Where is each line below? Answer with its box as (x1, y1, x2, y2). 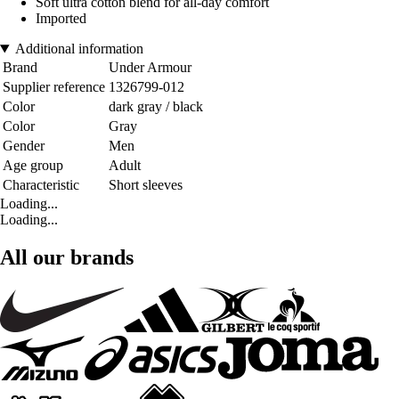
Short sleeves (109, 177, 183, 193)
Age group (3, 158, 63, 174)
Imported (36, 11, 86, 27)
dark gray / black (109, 99, 203, 115)
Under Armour (109, 60, 191, 76)
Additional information (14, 41, 143, 57)
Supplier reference (3, 79, 105, 95)
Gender (3, 138, 45, 154)
